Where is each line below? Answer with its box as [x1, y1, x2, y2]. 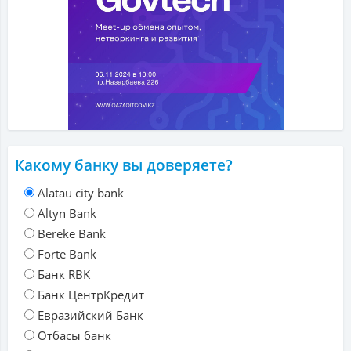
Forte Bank [38, 246, 96, 262]
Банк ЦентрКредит [38, 287, 144, 303]
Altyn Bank [38, 205, 96, 222]
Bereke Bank [38, 226, 106, 242]
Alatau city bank [38, 185, 124, 201]
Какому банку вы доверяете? [15, 155, 233, 176]
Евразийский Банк [38, 307, 143, 324]
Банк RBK [38, 266, 90, 283]
